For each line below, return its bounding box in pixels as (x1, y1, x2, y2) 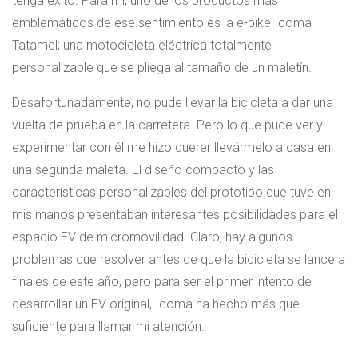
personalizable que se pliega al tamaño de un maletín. (12, 59, 312, 75)
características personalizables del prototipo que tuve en (12, 184, 331, 200)
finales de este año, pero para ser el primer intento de (12, 273, 312, 289)
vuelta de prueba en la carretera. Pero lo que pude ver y (12, 117, 323, 133)
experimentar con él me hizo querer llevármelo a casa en (12, 139, 331, 155)
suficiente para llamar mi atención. (12, 318, 205, 334)
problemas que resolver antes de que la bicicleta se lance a (12, 251, 345, 267)
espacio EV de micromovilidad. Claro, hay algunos (12, 229, 292, 245)
